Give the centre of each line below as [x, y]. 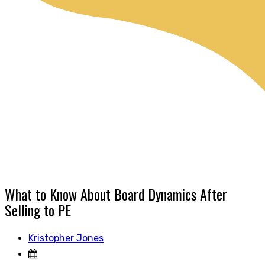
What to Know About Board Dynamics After [116, 194]
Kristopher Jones [66, 238]
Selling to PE [38, 210]
